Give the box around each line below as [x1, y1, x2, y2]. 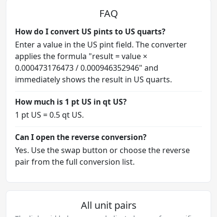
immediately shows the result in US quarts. [15, 74, 172, 85]
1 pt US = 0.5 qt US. [15, 109, 84, 120]
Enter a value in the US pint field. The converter [15, 39, 187, 50]
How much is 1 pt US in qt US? [15, 96, 126, 107]
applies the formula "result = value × [15, 50, 147, 62]
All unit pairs [80, 198, 137, 212]
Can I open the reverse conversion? [15, 131, 146, 142]
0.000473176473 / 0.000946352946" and [15, 62, 158, 73]
